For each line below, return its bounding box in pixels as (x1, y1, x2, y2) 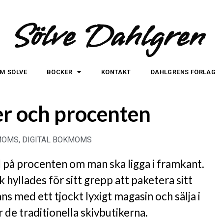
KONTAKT (101, 68, 131, 76)
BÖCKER (47, 68, 73, 76)
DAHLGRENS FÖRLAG (150, 68, 216, 76)
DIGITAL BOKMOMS (22, 135, 92, 144)
